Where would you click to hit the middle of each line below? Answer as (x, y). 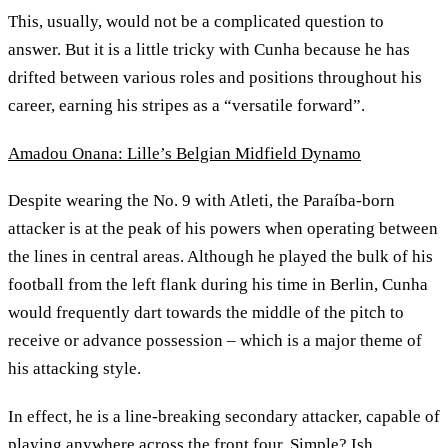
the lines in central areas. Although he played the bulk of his (220, 257)
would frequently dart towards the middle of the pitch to (206, 313)
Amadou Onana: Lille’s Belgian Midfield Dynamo (184, 153)
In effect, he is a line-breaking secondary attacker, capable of (224, 416)
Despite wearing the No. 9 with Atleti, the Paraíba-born (201, 201)
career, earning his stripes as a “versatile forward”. (188, 106)
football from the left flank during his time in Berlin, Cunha (218, 285)
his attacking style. (74, 369)
